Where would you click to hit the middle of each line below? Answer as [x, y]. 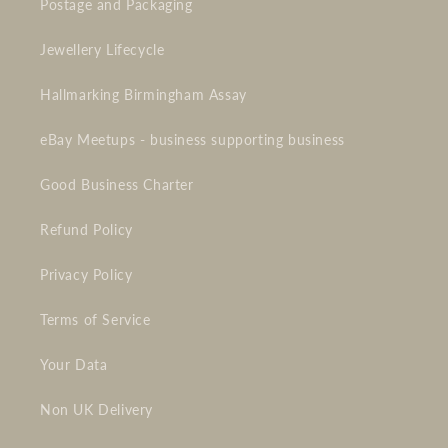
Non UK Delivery [96, 410]
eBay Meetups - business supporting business [192, 140]
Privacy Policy [86, 275]
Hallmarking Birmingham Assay [143, 95]
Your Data [74, 365]
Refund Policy [86, 230]
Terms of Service [95, 320]
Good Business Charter [117, 185]
